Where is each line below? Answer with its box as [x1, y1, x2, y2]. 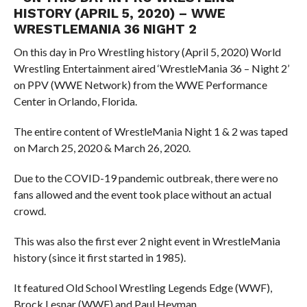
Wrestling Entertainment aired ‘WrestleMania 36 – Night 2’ [13, 62, 289, 75]
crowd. [13, 204, 46, 217]
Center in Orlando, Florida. [13, 95, 137, 108]
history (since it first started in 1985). [13, 251, 186, 264]
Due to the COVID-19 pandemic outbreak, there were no [13, 171, 278, 184]
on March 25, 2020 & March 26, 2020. [13, 141, 191, 154]
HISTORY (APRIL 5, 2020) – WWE [13, 5, 225, 21]
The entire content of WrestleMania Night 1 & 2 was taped [13, 125, 288, 138]
